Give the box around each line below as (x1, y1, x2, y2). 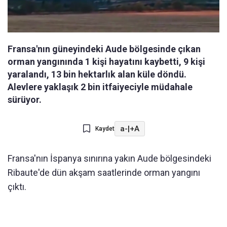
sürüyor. (8, 94, 42, 105)
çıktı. (8, 181, 26, 193)
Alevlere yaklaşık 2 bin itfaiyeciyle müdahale (8, 82, 193, 93)
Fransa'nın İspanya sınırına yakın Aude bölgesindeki (8, 153, 211, 164)
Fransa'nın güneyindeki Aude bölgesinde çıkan (8, 44, 201, 55)
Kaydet (95, 125, 115, 133)
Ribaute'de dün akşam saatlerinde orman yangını (8, 167, 200, 178)
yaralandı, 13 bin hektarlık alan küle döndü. (8, 69, 186, 80)
